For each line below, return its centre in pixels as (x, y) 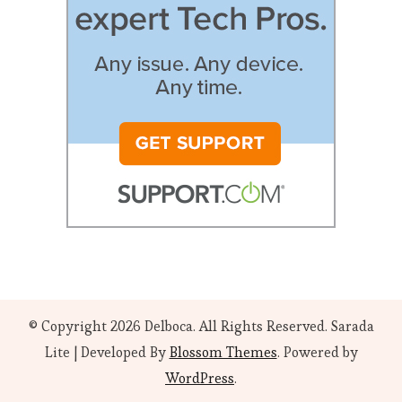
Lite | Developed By (107, 353)
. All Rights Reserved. (260, 327)
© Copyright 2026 (86, 327)
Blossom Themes (223, 353)
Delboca (168, 327)
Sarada (350, 327)
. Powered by (317, 353)
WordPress (200, 379)
